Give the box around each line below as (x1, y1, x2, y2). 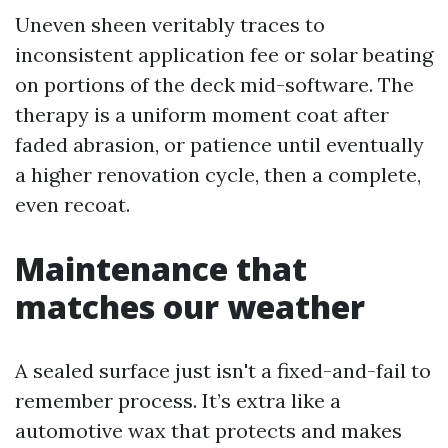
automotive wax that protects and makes (15, 418, 402, 443)
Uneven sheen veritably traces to (15, 12, 325, 37)
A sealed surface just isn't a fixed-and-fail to (15, 358, 431, 383)
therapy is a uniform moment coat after (15, 102, 389, 127)
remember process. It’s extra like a (15, 388, 341, 413)
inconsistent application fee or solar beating (15, 42, 433, 67)
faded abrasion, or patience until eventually (15, 132, 424, 157)
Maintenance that (15, 247, 307, 290)
